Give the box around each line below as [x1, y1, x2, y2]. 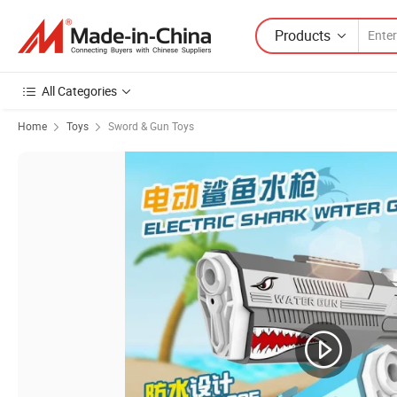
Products [275, 25, 331, 45]
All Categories [42, 82, 117, 99]
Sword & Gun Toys [108, 119, 194, 133]
